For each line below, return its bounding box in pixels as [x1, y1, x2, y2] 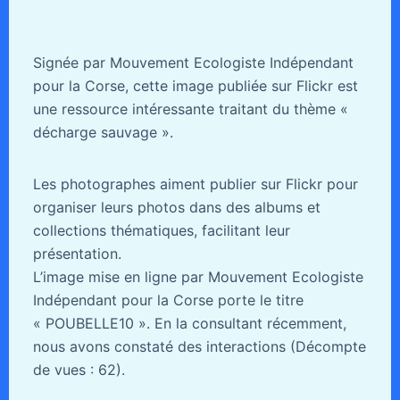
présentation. [32, 244, 121, 262]
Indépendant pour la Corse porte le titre [32, 290, 304, 309]
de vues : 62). [32, 360, 125, 379]
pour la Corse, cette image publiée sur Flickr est [32, 76, 358, 95]
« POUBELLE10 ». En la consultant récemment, [32, 313, 346, 332]
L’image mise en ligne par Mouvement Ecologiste [32, 267, 363, 286]
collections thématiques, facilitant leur [32, 221, 290, 239]
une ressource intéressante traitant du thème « [32, 99, 348, 118]
